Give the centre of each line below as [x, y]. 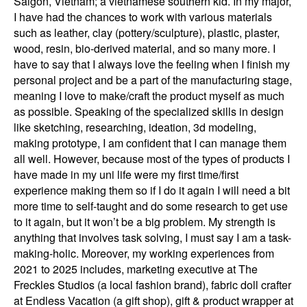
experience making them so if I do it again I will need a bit [152, 190]
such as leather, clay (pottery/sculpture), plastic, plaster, [147, 33]
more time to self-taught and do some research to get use [151, 206]
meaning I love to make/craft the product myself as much [149, 96]
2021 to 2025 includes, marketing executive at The [136, 269]
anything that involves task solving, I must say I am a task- [152, 237]
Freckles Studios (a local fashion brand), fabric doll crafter [152, 285]
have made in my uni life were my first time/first [126, 174]
